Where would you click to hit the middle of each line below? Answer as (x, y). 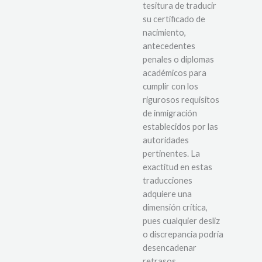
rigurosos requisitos (181, 100)
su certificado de (174, 19)
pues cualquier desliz (181, 221)
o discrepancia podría (183, 235)
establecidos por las (180, 127)
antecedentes (169, 46)
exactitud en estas (177, 167)
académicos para (175, 73)
